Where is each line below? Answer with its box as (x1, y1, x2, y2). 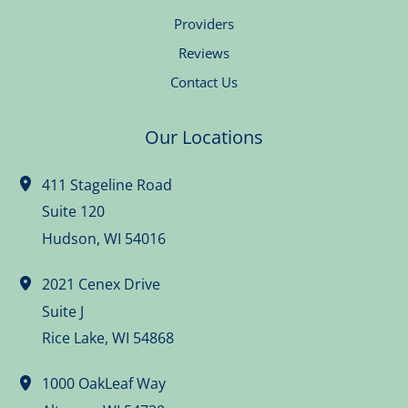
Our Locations (145, 125, 263, 150)
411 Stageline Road (42, 173, 173, 195)
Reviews (178, 44, 229, 63)
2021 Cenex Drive (42, 272, 161, 294)
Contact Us (170, 73, 238, 92)
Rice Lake (42, 326, 106, 348)
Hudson (42, 227, 97, 249)
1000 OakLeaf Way (42, 372, 167, 393)
